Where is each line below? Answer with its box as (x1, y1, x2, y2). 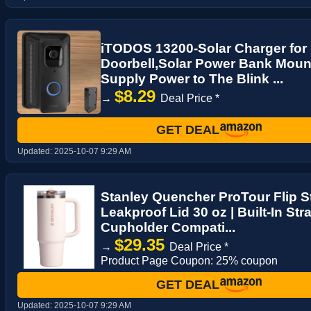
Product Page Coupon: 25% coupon (101, 254, 278, 267)
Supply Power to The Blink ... (101, 71, 283, 86)
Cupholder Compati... (101, 219, 235, 235)
